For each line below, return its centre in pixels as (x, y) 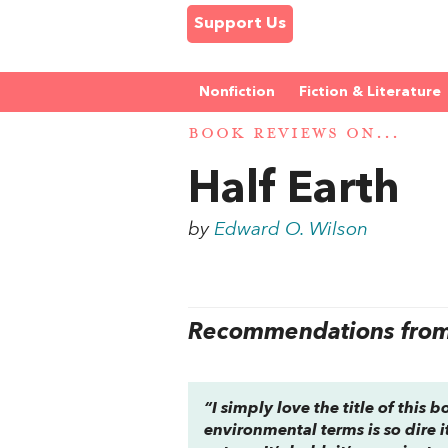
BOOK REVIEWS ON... (294, 134)
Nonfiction (237, 92)
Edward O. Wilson (291, 229)
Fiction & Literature (370, 92)
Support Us (240, 24)
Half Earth (294, 190)
